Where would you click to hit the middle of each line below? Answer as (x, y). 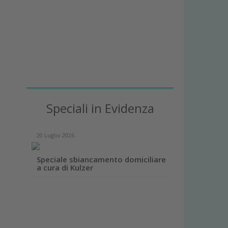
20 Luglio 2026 (56, 135)
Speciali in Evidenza (100, 108)
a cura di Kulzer (65, 168)
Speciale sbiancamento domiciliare (102, 160)
